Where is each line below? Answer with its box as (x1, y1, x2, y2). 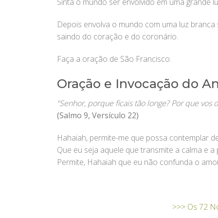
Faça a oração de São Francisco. (57, 53, 171, 64)
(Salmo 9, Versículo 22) (57, 110, 139, 121)
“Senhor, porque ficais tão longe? (57, 98, 171, 109)
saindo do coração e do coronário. (57, 31, 178, 42)
